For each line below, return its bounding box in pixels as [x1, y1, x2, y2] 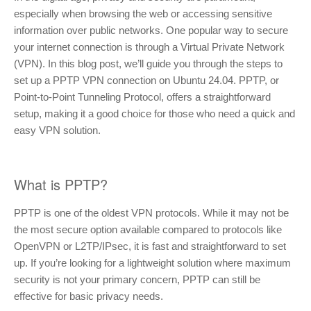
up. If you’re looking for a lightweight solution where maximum [14, 257, 291, 269]
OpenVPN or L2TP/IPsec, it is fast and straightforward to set [14, 240, 286, 253]
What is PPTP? [14, 174, 108, 195]
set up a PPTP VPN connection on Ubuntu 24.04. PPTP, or [14, 74, 279, 86]
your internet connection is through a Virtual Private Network [14, 40, 285, 53]
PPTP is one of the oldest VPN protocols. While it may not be [14, 207, 289, 219]
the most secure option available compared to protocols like [14, 224, 282, 236]
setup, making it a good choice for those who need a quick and [14, 107, 295, 119]
